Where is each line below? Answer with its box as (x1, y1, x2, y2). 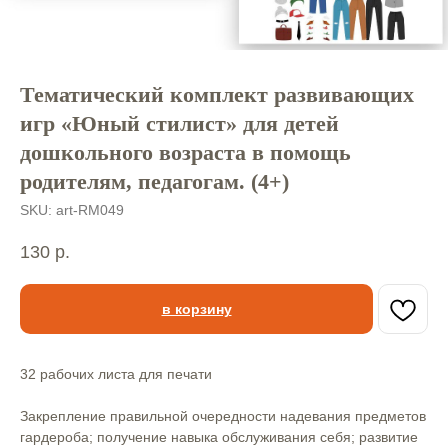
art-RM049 (56, 202, 124, 218)
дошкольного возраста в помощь (20, 140, 351, 165)
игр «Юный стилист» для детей (20, 111, 339, 136)
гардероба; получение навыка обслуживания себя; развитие (20, 429, 418, 446)
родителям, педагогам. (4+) (20, 169, 289, 194)
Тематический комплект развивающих (20, 82, 414, 107)
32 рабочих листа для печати (20, 366, 212, 383)
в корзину (161, 301, 232, 318)
